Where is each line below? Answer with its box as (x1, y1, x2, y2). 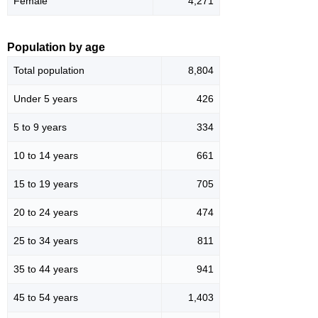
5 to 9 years (13, 121, 67, 133)
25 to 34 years (13, 235, 78, 247)
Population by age (7, 41, 105, 54)
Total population (13, 65, 84, 77)
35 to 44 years (13, 263, 78, 275)
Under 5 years (13, 93, 77, 105)
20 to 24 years (13, 207, 78, 219)
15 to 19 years (13, 178, 78, 190)
